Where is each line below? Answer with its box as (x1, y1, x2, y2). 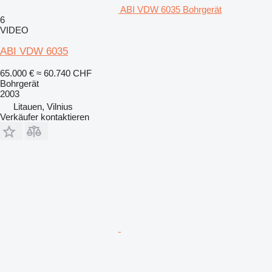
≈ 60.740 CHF (36, 68, 92, 78)
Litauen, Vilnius (13, 101, 73, 112)
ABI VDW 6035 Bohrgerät (120, 4, 222, 15)
